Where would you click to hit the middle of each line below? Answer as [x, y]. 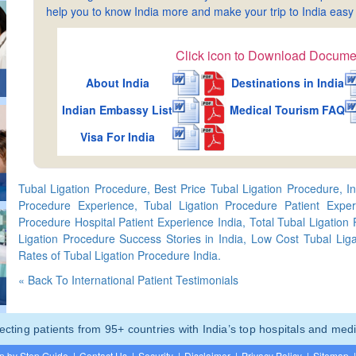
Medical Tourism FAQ [288, 110]
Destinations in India [287, 83]
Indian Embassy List [118, 110]
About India [117, 83]
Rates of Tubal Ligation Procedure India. [120, 255]
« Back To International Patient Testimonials [128, 280]
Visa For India [117, 137]
